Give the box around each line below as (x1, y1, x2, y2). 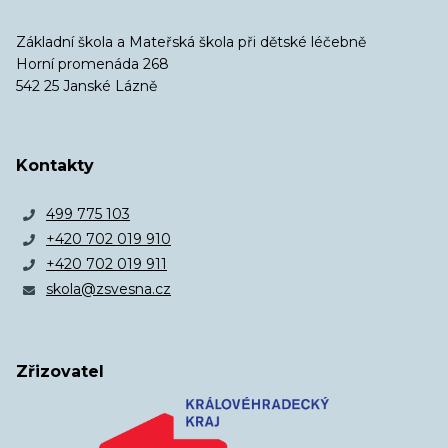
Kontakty (16, 156, 94, 176)
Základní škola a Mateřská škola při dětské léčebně (16, 33, 366, 52)
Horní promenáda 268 (16, 55, 169, 74)
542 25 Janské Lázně (16, 77, 157, 96)
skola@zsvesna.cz (46, 280, 171, 299)
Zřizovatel (16, 362, 104, 382)
